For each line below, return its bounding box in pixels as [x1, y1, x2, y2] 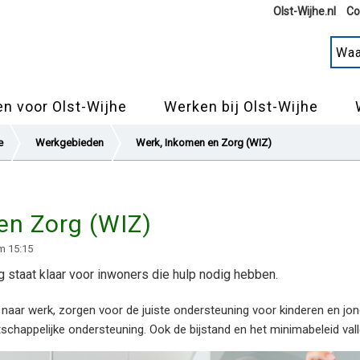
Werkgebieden [35, 137, 104, 149]
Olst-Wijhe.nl [273, 5, 336, 18]
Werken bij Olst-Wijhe [164, 98, 318, 115]
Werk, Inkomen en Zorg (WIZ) [136, 137, 272, 149]
